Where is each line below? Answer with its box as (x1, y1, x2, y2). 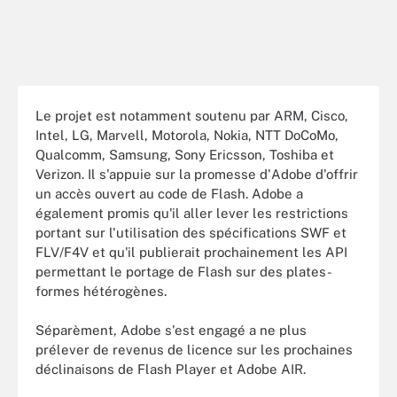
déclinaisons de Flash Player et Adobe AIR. (35, 362, 306, 377)
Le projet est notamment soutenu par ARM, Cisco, (35, 107, 348, 123)
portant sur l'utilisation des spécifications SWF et (35, 224, 346, 240)
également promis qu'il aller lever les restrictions (35, 205, 348, 221)
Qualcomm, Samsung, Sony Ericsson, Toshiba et (35, 146, 334, 162)
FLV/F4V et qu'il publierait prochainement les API (35, 244, 347, 260)
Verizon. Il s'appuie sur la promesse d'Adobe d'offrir (35, 166, 358, 182)
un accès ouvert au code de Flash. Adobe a (35, 185, 303, 201)
